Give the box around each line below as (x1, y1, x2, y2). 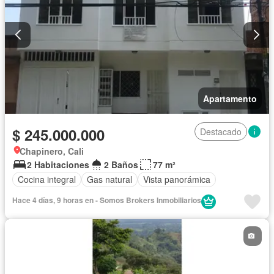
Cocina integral (18, 173, 76, 186)
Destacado (200, 125, 242, 138)
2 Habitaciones (27, 158, 89, 171)
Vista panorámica (143, 173, 210, 186)
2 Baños (104, 158, 138, 171)
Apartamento (203, 92, 257, 105)
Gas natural (87, 173, 132, 186)
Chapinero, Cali (20, 144, 84, 157)
